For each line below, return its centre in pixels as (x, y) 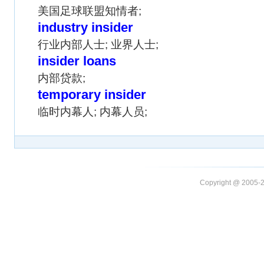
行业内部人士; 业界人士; (98, 44)
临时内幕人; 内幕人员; (93, 112)
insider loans (77, 61)
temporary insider (92, 95)
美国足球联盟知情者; (90, 11)
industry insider (85, 27)
